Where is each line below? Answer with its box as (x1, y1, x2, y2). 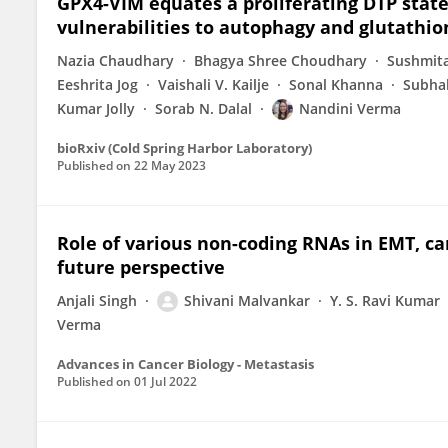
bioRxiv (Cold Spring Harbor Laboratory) (57, 139, 312, 157)
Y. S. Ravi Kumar (330, 291, 440, 310)
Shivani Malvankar (184, 291, 310, 310)
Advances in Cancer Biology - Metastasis (57, 355, 314, 373)
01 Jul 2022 (134, 373, 197, 390)
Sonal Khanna (289, 75, 383, 94)
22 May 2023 (134, 157, 206, 174)
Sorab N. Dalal (155, 99, 252, 118)
